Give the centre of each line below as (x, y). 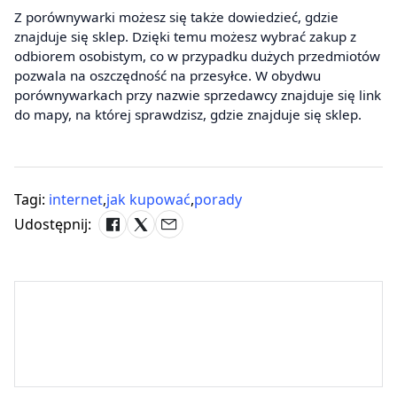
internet (76, 199)
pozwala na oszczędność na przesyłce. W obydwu (167, 75)
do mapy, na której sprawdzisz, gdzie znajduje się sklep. (188, 114)
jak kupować (148, 199)
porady (218, 199)
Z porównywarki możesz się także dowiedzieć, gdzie (176, 16)
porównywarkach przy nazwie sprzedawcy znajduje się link (198, 94)
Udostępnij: (53, 224)
